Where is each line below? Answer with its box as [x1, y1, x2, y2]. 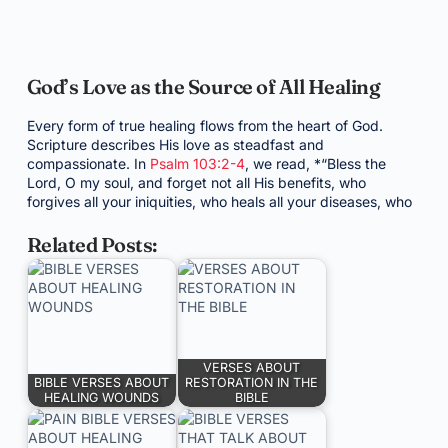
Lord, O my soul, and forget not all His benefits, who [26, 174, 366, 191]
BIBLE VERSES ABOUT [34, 375, 170, 391]
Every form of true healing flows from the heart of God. [26, 117, 383, 134]
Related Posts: [26, 232, 157, 257]
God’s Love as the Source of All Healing [26, 74, 381, 99]
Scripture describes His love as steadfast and [26, 136, 324, 153]
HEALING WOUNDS [44, 390, 160, 406]
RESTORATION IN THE [185, 375, 319, 391]
